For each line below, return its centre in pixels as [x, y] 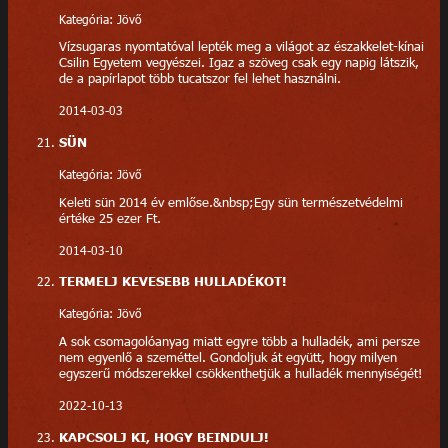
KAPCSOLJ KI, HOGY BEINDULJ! [163, 436]
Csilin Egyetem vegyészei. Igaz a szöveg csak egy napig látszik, [238, 62]
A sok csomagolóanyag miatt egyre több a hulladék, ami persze [239, 340]
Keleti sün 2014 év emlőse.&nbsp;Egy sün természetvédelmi [230, 201]
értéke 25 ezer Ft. [109, 217]
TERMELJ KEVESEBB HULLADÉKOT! [172, 281]
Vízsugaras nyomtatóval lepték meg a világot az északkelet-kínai [241, 46]
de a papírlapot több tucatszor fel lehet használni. [199, 78]
